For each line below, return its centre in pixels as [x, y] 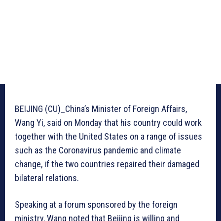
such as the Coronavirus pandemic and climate [98, 150]
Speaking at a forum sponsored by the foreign [96, 205]
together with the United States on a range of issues [109, 137]
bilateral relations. [47, 178]
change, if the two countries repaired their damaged [107, 164]
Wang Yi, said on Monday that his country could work [108, 123]
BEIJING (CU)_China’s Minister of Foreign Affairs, [101, 109]
